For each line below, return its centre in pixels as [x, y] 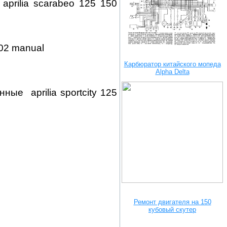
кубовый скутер [172, 210]
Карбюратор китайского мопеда [172, 64]
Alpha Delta [172, 72]
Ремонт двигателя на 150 [172, 202]
